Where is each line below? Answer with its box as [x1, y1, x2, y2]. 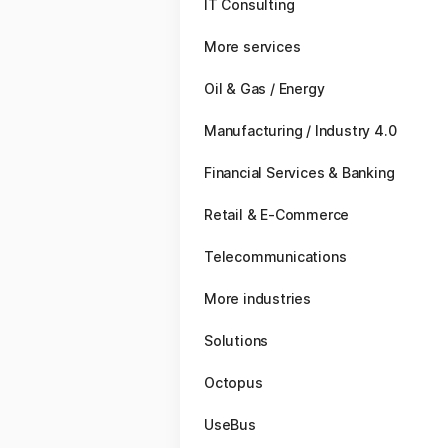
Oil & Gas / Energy [204, 80, 325, 97]
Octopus [204, 374, 263, 391]
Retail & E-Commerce [204, 206, 350, 223]
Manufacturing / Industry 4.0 [204, 122, 397, 139]
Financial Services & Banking [204, 164, 395, 181]
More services [204, 38, 301, 55]
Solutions [204, 332, 272, 349]
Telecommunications [204, 248, 347, 265]
